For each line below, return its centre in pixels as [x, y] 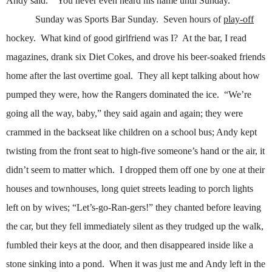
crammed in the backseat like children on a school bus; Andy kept [131, 132]
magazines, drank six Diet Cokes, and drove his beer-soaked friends [136, 57]
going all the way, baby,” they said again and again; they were [124, 114]
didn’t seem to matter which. [60, 170]
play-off [239, 19]
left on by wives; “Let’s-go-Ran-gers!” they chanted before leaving [134, 208]
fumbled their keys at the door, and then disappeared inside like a [130, 245]
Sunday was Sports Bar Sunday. [97, 19]
